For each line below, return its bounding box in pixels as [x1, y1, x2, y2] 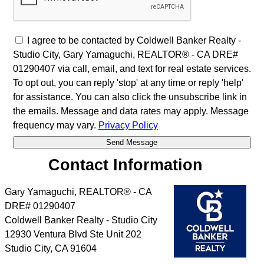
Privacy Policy [98, 120, 158, 130]
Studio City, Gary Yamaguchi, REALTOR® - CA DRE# [12, 49, 238, 60]
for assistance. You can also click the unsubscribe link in [12, 91, 247, 102]
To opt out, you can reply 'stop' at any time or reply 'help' [12, 77, 243, 88]
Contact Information [48, 155, 203, 174]
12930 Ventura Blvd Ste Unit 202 [5, 229, 141, 240]
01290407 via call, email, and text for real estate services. [12, 63, 251, 74]
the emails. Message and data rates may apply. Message [12, 105, 249, 116]
